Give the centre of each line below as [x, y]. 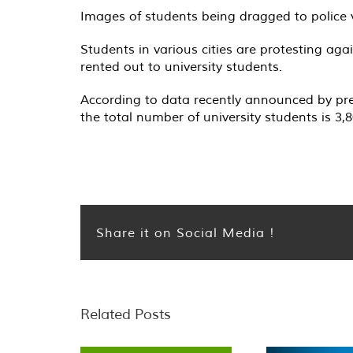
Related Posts [126, 314]
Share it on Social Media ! [186, 232]
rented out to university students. [181, 66]
